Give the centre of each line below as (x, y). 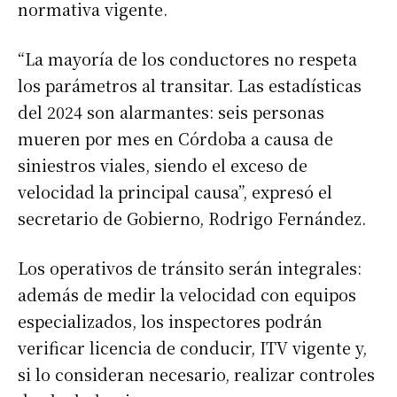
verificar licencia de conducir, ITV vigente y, (192, 348)
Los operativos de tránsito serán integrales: (190, 268)
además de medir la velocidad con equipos (187, 295)
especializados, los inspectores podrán (170, 321)
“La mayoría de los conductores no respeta (187, 59)
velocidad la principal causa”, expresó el (175, 192)
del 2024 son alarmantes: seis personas (171, 112)
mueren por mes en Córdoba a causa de (175, 139)
